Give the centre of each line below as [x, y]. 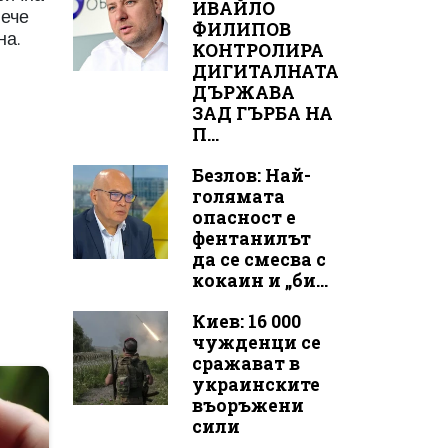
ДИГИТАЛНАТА [265, 71]
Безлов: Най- [251, 175]
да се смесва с [258, 259]
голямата [238, 196]
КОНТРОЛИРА [257, 50]
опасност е [243, 217]
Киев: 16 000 [246, 321]
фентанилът [251, 238]
